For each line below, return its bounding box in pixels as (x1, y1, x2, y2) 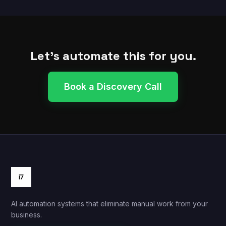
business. (11, 210, 42, 219)
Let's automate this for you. (30, 48, 196, 64)
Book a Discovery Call (64, 81, 162, 92)
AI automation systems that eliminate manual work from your (11, 199, 208, 208)
